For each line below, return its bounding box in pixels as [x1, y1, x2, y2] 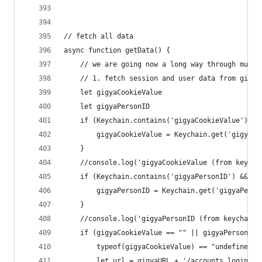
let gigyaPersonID [80, 102, 150, 111]
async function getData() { [64, 46, 170, 54]
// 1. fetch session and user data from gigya [80, 74, 260, 82]
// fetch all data [64, 32, 133, 40]
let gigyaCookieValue [80, 88, 162, 96]
